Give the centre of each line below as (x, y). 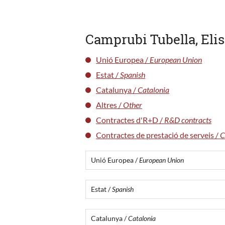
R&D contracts (188, 120)
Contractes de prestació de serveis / (158, 135)
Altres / (110, 104)
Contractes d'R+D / (130, 120)
